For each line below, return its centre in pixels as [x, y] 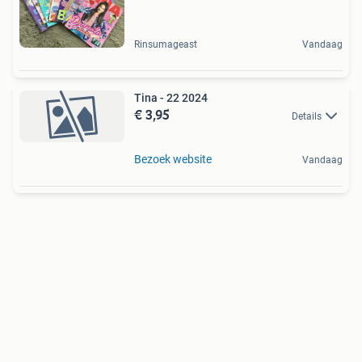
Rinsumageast [166, 44]
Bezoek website [173, 160]
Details [307, 116]
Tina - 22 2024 [171, 98]
